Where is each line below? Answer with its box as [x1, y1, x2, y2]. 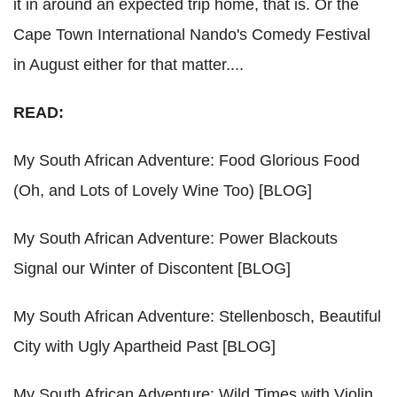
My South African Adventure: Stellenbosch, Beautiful [13, 307, 381, 326]
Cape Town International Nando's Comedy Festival [13, 26, 370, 44]
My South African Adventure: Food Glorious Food [13, 152, 360, 170]
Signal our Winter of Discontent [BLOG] [13, 260, 291, 278]
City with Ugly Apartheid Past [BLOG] [13, 338, 276, 356]
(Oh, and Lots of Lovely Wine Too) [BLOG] [13, 182, 312, 200]
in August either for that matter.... [13, 56, 244, 74]
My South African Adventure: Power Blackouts [13, 230, 338, 248]
